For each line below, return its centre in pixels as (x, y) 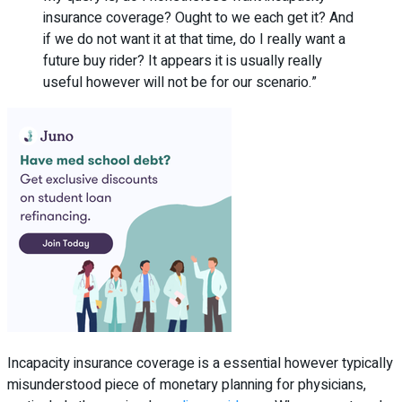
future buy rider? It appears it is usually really (183, 61)
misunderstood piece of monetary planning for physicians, (187, 385)
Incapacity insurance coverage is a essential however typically (200, 363)
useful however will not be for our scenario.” (180, 82)
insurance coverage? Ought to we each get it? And (198, 17)
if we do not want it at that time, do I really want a (194, 39)
